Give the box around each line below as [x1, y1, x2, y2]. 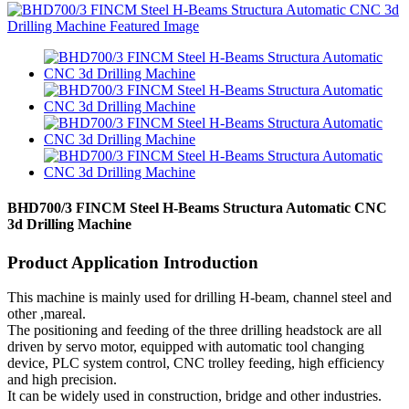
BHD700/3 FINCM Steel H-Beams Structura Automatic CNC [7, 200, 387, 216]
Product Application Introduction [7, 252, 258, 272]
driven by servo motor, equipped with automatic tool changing [7, 339, 364, 355]
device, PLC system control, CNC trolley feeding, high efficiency [7, 355, 384, 372]
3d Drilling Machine [7, 216, 131, 233]
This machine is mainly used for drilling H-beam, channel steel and [7, 289, 392, 306]
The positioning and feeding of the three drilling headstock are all [7, 322, 382, 339]
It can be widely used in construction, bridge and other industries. [7, 388, 382, 404]
